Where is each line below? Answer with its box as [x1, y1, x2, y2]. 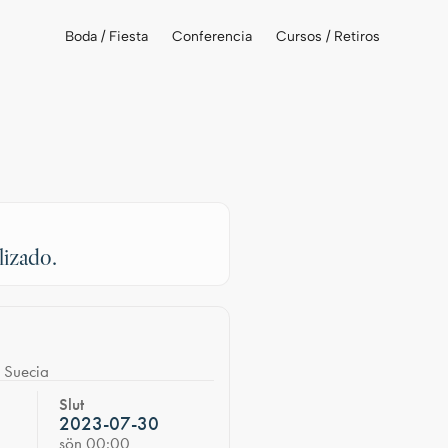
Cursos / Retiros [275, 27, 380, 44]
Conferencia [171, 27, 252, 44]
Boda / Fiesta [64, 27, 148, 44]
